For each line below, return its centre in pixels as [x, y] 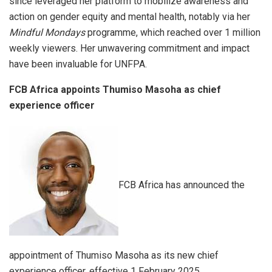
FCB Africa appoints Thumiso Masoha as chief [115, 90]
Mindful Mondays [48, 33]
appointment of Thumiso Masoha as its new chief [114, 256]
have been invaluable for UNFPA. [78, 64]
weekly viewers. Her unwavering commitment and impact [129, 49]
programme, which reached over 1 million [174, 33]
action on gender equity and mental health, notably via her [130, 17]
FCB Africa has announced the [182, 185]
